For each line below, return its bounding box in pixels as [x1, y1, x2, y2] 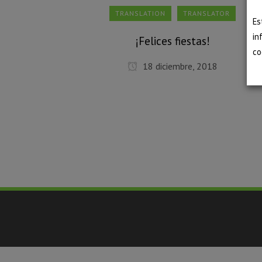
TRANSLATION [115, 9, 166, 18]
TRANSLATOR [183, 9, 230, 18]
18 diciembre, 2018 [140, 60, 218, 72]
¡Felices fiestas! [135, 34, 210, 48]
